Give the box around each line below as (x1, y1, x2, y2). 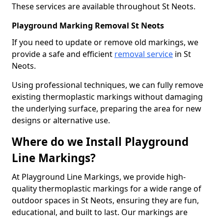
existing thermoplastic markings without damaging (12, 91, 203, 102)
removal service (114, 49, 173, 59)
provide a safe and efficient (12, 49, 114, 59)
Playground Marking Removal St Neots (12, 20, 164, 31)
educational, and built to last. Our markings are (12, 207, 188, 218)
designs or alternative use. (12, 115, 110, 126)
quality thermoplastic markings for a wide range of (12, 183, 201, 194)
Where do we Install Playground (12, 134, 189, 149)
